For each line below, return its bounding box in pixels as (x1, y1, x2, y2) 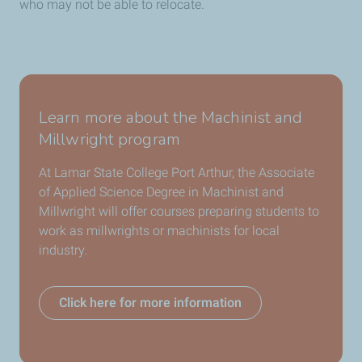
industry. (39, 242, 87, 258)
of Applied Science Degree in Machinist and (39, 183, 284, 200)
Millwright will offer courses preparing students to (39, 203, 319, 219)
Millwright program (39, 128, 180, 150)
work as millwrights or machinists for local (39, 222, 280, 238)
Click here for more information (59, 294, 242, 310)
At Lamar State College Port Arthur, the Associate (39, 164, 314, 180)
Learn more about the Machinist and (39, 106, 303, 128)
